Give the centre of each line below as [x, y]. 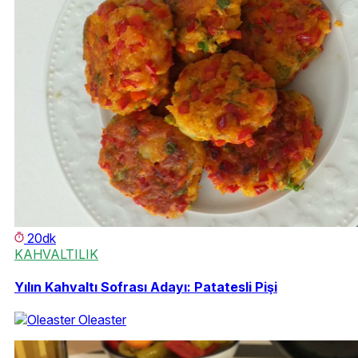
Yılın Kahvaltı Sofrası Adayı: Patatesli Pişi [146, 286]
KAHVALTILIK [56, 254]
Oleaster [102, 320]
